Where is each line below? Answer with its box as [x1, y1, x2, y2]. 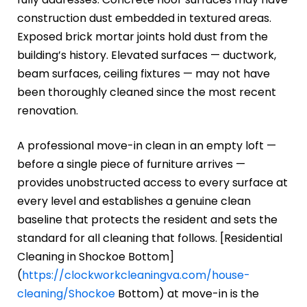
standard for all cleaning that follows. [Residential [17, 230, 282, 246]
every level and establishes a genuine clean [17, 193, 251, 209]
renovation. [17, 102, 78, 119]
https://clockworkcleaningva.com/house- [22, 267, 250, 283]
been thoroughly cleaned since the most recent [17, 84, 276, 100]
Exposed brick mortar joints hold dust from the [17, 28, 268, 45]
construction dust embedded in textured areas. [17, 10, 271, 26]
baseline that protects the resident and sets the [17, 211, 278, 228]
